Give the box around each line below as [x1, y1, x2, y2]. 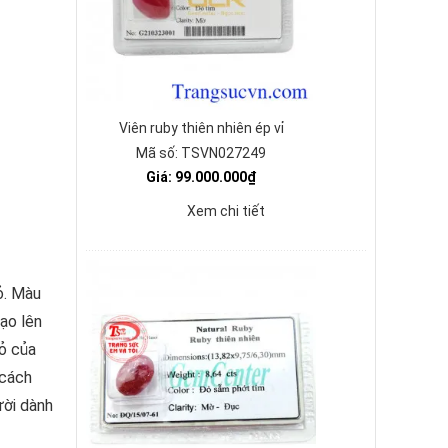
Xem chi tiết [187, 203, 265, 219]
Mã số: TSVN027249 [136, 145, 266, 161]
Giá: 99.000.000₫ [146, 169, 256, 185]
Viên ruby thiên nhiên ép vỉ [118, 120, 284, 136]
